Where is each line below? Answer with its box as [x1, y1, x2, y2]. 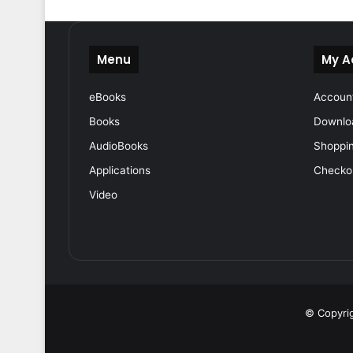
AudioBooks [89, 139, 148, 153]
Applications [89, 164, 150, 177]
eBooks [89, 91, 126, 104]
